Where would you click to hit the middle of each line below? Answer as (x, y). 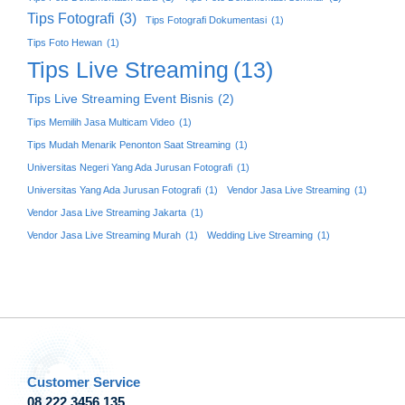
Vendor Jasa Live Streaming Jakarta (107, 212)
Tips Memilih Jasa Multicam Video (101, 122)
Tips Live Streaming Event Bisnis (120, 99)
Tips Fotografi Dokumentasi (206, 19)
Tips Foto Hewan (65, 42)
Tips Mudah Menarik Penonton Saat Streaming (129, 144)
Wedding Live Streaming (260, 235)
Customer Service (84, 381)
